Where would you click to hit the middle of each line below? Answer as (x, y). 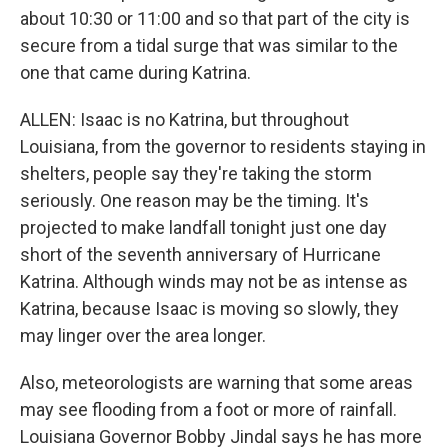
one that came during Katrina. (135, 72)
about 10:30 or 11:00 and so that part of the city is (215, 18)
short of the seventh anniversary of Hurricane (200, 254)
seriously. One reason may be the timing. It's (194, 200)
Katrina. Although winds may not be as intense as (214, 281)
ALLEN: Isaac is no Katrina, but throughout (184, 119)
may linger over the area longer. (143, 335)
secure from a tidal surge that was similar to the (209, 45)
